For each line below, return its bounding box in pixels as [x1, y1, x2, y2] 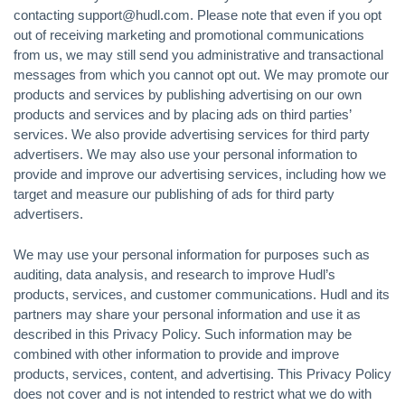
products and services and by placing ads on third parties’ [14, 107, 351, 122]
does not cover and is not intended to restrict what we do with [14, 385, 372, 401]
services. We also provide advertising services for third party [14, 127, 370, 142]
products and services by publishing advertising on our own [14, 87, 362, 102]
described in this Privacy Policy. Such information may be [14, 325, 352, 342]
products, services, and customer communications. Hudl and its [14, 286, 390, 302]
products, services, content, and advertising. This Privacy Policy [14, 365, 391, 381]
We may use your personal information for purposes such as [14, 246, 370, 262]
